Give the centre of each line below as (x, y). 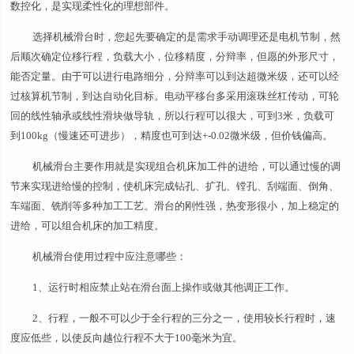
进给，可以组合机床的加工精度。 (88, 226)
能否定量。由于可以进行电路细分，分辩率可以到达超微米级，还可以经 (175, 76)
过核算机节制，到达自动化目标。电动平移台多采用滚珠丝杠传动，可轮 (175, 96)
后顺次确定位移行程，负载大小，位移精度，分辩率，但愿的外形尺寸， (175, 56)
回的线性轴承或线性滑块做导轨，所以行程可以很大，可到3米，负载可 (173, 116)
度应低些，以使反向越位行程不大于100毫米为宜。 (127, 338)
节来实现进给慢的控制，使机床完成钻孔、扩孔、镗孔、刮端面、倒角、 (175, 186)
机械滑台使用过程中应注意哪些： (110, 256)
